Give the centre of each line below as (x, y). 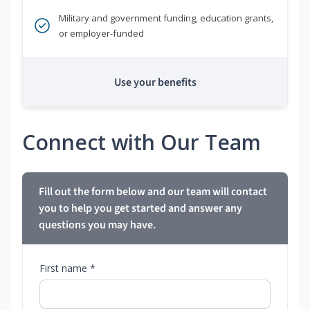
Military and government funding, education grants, (166, 18)
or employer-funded (101, 34)
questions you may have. (97, 225)
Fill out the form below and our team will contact (153, 192)
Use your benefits (155, 83)
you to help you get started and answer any (140, 209)
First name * (67, 268)
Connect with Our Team (142, 143)
